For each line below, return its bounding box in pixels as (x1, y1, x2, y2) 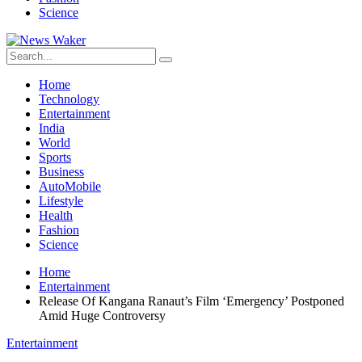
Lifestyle (39, 194, 83, 208)
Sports (39, 150, 71, 164)
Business (39, 165, 84, 179)
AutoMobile (39, 179, 101, 193)
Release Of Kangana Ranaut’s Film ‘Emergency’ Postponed (39, 294, 344, 308)
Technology (39, 92, 99, 106)
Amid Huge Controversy (39, 309, 166, 322)
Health (39, 208, 73, 222)
